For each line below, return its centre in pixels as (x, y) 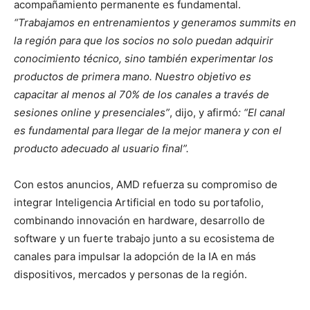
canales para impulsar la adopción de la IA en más (135, 256)
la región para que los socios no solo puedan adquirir (144, 40)
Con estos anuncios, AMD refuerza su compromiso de (146, 184)
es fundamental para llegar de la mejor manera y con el (148, 130)
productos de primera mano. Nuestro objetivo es (133, 76)
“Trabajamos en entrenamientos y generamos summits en (155, 22)
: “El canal (262, 112)
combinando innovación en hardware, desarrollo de (139, 220)
